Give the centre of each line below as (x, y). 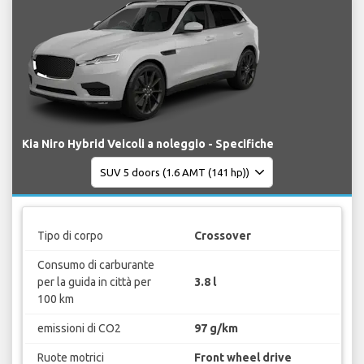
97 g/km (216, 328)
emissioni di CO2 (79, 328)
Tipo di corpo (70, 235)
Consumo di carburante (95, 264)
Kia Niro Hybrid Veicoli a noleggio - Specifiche (148, 144)
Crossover (223, 235)
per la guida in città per (94, 282)
